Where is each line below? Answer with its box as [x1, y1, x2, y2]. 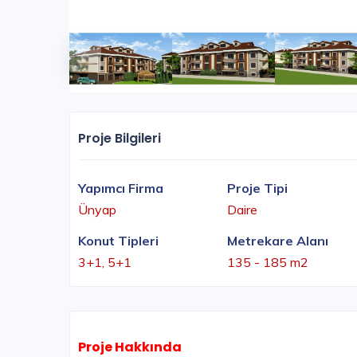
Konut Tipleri [78, 233, 159, 249]
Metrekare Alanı [227, 233, 328, 249]
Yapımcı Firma [78, 180, 163, 197]
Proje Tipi [227, 180, 288, 197]
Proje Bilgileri [78, 129, 161, 148]
